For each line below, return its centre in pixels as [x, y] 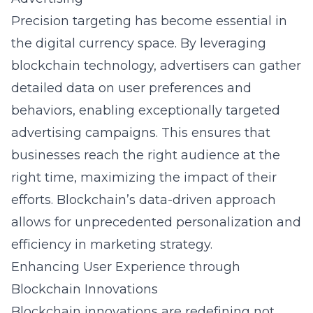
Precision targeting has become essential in [149, 21]
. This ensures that [213, 133]
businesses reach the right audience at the [146, 155]
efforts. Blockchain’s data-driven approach [144, 200]
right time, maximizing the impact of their [144, 177]
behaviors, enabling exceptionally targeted [146, 110]
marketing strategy [150, 245]
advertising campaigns [83, 133]
